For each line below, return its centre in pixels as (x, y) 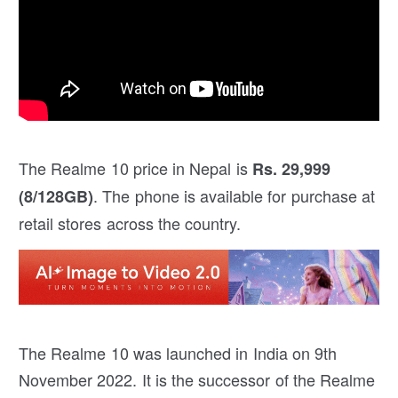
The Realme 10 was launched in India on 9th (178, 352)
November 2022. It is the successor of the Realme (197, 379)
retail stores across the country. (130, 223)
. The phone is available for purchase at (234, 195)
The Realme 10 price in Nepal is (135, 167)
